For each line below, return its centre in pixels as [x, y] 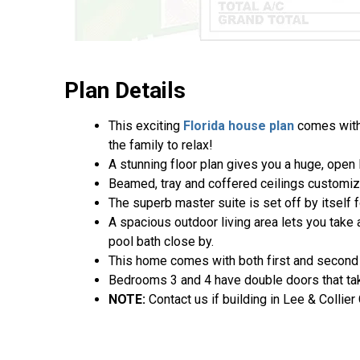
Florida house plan [239, 126]
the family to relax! [161, 145]
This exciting [146, 126]
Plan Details [125, 91]
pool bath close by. [161, 242]
